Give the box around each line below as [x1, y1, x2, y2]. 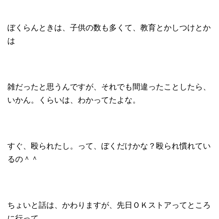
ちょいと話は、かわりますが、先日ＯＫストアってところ [7, 200, 211, 209]
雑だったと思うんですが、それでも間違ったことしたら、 [7, 82, 211, 91]
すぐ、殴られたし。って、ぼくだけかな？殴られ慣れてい [7, 141, 211, 150]
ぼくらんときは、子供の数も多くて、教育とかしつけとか [7, 23, 211, 32]
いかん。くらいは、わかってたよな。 [7, 95, 140, 104]
